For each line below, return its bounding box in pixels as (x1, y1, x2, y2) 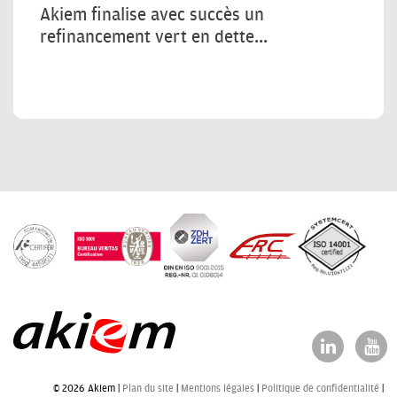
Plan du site (122, 381, 174, 394)
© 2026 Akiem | (53, 381, 122, 394)
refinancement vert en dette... (40, 26, 268, 47)
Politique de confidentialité (261, 381, 379, 394)
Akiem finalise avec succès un (40, 4, 264, 25)
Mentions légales (181, 381, 254, 394)
